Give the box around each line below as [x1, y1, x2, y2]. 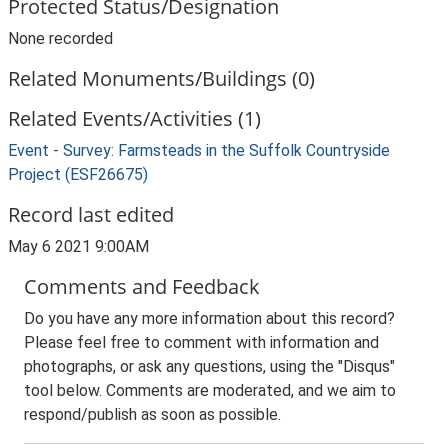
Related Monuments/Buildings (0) [8, 65, 315, 92]
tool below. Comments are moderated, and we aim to [24, 381, 396, 400]
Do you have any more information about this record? [24, 309, 395, 328]
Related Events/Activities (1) [8, 105, 261, 132]
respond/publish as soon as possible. [24, 405, 281, 424]
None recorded [8, 29, 113, 48]
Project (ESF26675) [8, 165, 148, 184]
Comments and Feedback [24, 273, 260, 300]
